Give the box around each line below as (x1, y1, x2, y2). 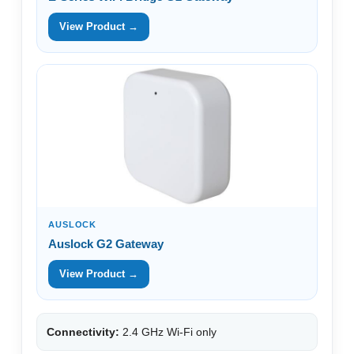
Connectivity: (47, 325, 119, 338)
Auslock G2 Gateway (48, 236, 164, 250)
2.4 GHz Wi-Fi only (119, 325, 217, 338)
